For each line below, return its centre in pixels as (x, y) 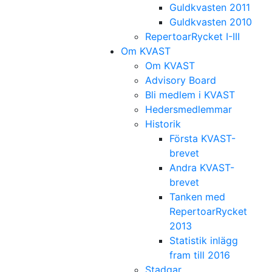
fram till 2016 (200, 255)
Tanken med (197, 197)
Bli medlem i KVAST (190, 95)
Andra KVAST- (202, 168)
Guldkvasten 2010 (211, 22)
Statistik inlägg (204, 240)
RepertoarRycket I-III (192, 36)
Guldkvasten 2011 (210, 7)
